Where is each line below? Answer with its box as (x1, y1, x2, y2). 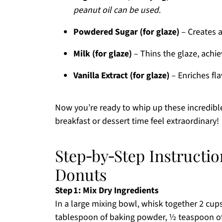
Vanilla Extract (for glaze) (73, 69, 169, 82)
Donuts (55, 164, 107, 185)
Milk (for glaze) (73, 48, 132, 60)
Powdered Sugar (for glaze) (73, 26, 179, 38)
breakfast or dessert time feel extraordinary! (55, 115, 219, 127)
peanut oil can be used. (73, 4, 161, 16)
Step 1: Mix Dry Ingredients (55, 184, 159, 197)
